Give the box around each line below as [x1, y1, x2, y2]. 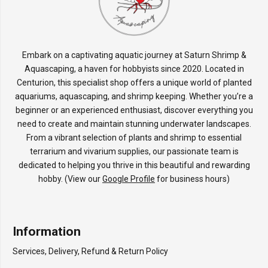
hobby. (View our [38, 173, 102, 184]
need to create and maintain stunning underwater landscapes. [17, 118, 251, 129]
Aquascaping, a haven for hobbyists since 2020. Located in [24, 63, 244, 74]
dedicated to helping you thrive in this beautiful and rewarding [18, 160, 250, 170]
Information [13, 224, 81, 239]
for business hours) [155, 173, 230, 184]
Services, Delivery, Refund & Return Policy [13, 246, 168, 256]
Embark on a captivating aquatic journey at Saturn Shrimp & [22, 50, 246, 60]
